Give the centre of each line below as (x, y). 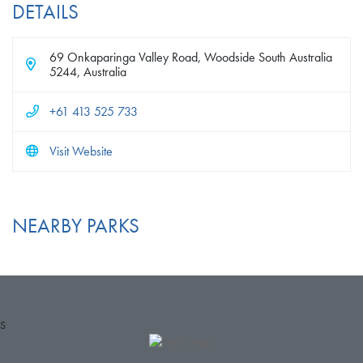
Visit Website (81, 151)
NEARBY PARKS (76, 225)
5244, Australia (88, 72)
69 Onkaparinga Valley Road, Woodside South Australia (190, 57)
